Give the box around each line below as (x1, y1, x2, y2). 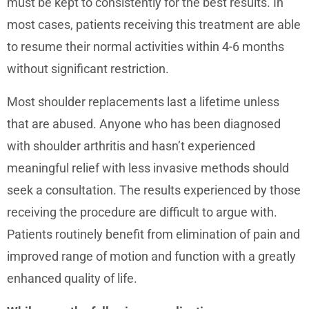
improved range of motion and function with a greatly (7, 248, 296, 263)
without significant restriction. (7, 61, 169, 76)
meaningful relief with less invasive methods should (7, 160, 289, 175)
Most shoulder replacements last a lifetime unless (7, 94, 279, 109)
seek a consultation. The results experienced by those (7, 182, 301, 197)
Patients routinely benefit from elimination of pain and (7, 226, 300, 241)
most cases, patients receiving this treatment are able (7, 17, 301, 32)
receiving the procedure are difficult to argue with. (7, 204, 277, 219)
